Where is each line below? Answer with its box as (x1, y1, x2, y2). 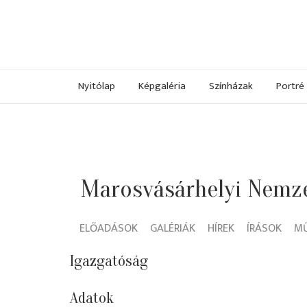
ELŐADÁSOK (79, 219, 138, 238)
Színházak (209, 77, 253, 95)
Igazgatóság (70, 252, 148, 271)
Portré (276, 77, 304, 95)
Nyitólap (78, 77, 115, 95)
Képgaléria (138, 77, 186, 95)
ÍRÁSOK (247, 219, 282, 238)
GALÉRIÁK (150, 219, 195, 238)
